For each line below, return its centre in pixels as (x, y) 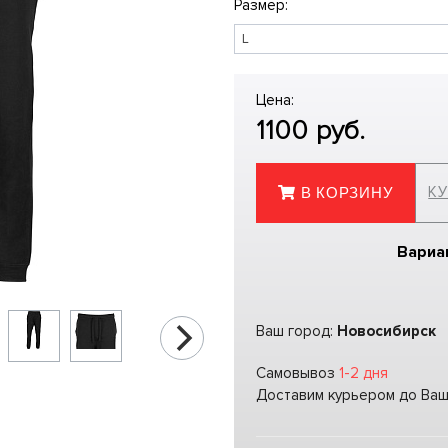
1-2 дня (363, 372)
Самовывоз (297, 372)
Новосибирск (386, 330)
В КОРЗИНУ (347, 193)
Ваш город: (296, 330)
